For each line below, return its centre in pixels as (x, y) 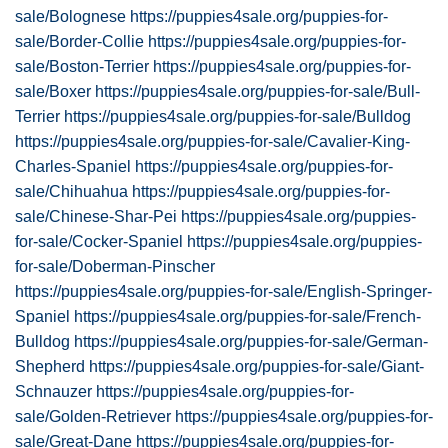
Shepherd (50, 366)
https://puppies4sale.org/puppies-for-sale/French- (247, 316)
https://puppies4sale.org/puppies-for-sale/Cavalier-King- (212, 141)
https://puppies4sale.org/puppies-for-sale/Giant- (256, 366)
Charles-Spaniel (73, 166)
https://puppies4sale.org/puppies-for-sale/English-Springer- (223, 291)
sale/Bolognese (70, 16)
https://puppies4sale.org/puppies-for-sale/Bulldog (237, 116)
